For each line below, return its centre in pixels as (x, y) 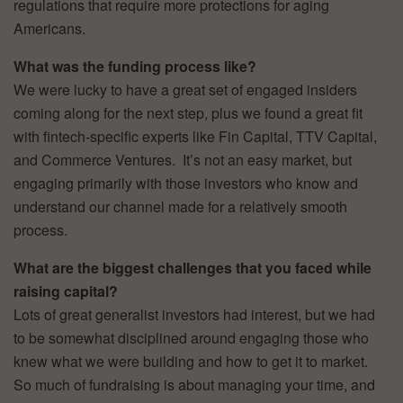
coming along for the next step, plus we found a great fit (188, 112)
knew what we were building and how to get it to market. (193, 361)
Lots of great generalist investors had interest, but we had (194, 314)
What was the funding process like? (135, 66)
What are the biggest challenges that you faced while (193, 267)
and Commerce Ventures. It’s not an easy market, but (183, 159)
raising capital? (66, 291)
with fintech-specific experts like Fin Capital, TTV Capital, (195, 136)
